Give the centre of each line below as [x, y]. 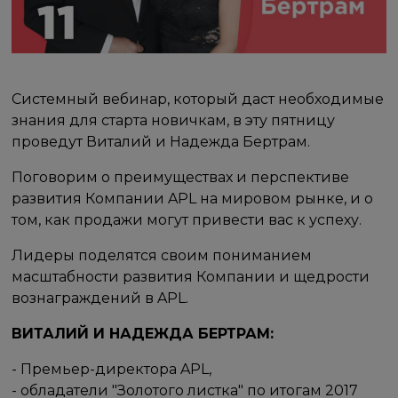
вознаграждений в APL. [100, 298]
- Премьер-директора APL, [112, 369]
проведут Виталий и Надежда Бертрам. [161, 141]
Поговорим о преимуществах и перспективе [181, 177]
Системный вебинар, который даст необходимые [198, 99]
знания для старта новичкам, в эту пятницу [174, 120]
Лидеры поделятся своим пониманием [162, 255]
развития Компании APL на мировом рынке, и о [193, 198]
